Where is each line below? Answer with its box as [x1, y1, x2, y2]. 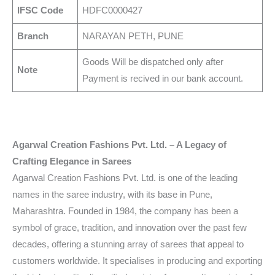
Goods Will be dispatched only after [82, 57, 224, 68]
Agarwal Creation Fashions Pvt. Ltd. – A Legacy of [12, 139, 227, 150]
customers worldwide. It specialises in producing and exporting [12, 255, 262, 266]
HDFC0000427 [82, 6, 143, 16]
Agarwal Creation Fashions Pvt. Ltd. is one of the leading [12, 172, 238, 183]
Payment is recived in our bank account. [82, 74, 244, 84]
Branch [17, 31, 49, 42]
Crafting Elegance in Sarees [12, 156, 131, 166]
